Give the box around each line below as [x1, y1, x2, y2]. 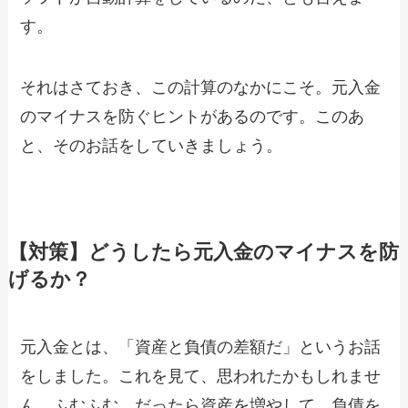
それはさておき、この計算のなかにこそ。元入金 [20, 78, 382, 97]
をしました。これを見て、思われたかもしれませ [20, 367, 382, 386]
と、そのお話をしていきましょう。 [20, 137, 283, 156]
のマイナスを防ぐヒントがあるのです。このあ [20, 107, 365, 127]
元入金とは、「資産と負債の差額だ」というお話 [20, 338, 382, 357]
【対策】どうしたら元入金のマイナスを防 [7, 241, 399, 264]
